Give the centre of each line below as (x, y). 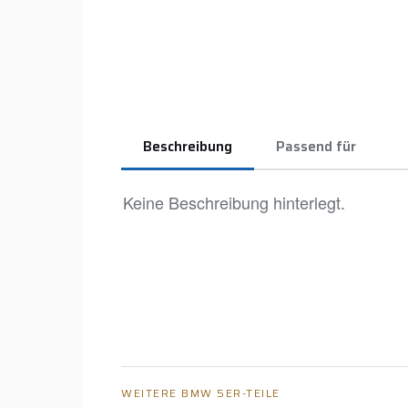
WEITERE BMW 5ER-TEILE (201, 393)
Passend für (316, 146)
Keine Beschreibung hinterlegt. (234, 202)
